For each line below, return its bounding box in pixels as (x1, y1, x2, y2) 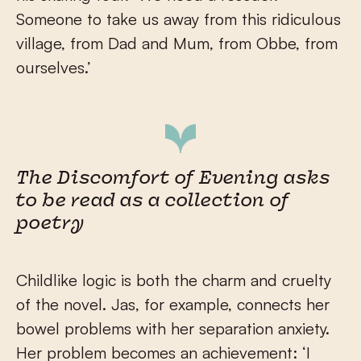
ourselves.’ (16, 57, 91, 78)
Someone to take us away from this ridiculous (16, 9, 341, 30)
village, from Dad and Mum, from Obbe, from (16, 33, 338, 54)
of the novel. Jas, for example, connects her (16, 294, 330, 315)
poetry (16, 215, 85, 234)
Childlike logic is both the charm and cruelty (16, 270, 331, 291)
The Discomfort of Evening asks (16, 170, 330, 189)
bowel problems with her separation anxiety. (16, 318, 330, 339)
